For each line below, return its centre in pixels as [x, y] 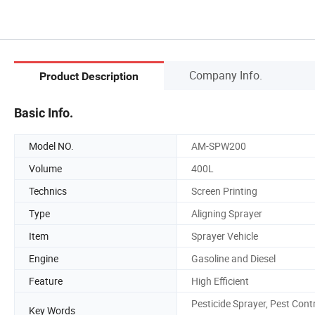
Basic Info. [44, 112]
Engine [44, 258]
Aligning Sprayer [227, 213]
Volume [45, 168]
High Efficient [220, 281]
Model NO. [51, 146]
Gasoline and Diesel [233, 258]
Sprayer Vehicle [225, 236]
